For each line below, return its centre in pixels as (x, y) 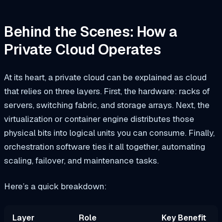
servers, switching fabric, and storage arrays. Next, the (107, 105)
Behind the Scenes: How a (91, 32)
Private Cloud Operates (83, 50)
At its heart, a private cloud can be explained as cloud (105, 77)
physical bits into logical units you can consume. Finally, (109, 133)
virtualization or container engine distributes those (99, 119)
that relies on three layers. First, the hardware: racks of (107, 91)
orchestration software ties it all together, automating (105, 146)
